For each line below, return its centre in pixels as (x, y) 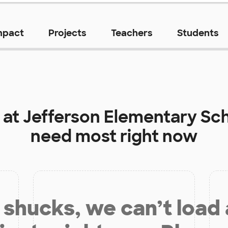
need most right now (114, 137)
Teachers (132, 33)
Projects (67, 33)
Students (198, 33)
